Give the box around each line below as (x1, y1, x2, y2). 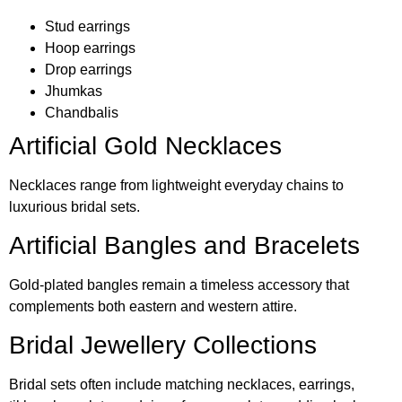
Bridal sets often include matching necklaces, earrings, (9, 377, 354, 393)
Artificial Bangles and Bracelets (9, 231, 360, 259)
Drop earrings (45, 61, 132, 77)
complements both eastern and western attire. (9, 298, 297, 314)
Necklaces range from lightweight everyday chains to (9, 177, 344, 193)
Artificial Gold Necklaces (9, 131, 282, 160)
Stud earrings (45, 18, 130, 34)
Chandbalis (45, 104, 118, 120)
